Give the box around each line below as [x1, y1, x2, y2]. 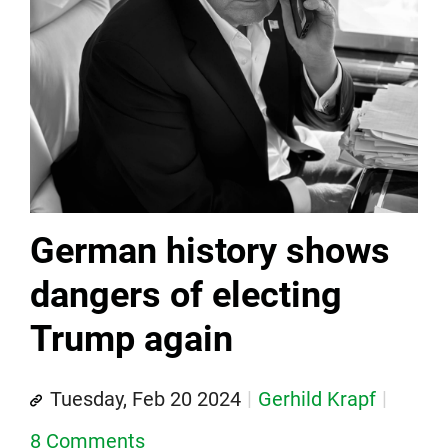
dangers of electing [30, 274, 342, 317]
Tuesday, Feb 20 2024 [50, 387, 241, 412]
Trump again [30, 318, 233, 361]
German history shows [30, 230, 390, 273]
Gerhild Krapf [258, 387, 376, 412]
